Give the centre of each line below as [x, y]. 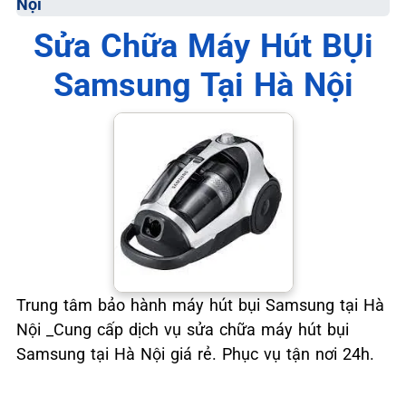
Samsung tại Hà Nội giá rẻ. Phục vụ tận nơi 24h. [195, 354]
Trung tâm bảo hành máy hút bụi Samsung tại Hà [200, 305]
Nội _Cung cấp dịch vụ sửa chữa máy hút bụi [183, 329]
